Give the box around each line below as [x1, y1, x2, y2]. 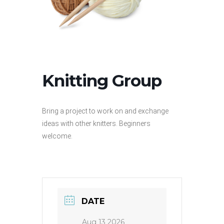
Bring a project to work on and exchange [42, 107, 168, 115]
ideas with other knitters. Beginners [42, 119, 150, 127]
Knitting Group [42, 70, 161, 90]
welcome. [42, 132, 72, 140]
